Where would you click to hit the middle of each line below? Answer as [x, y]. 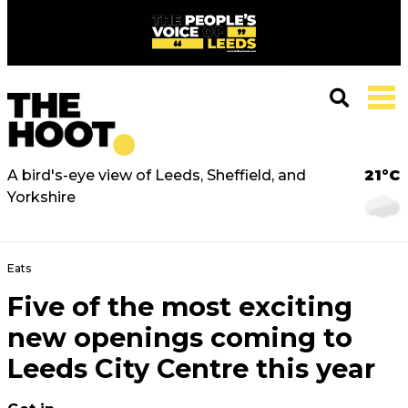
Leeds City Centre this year [191, 368]
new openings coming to [180, 337]
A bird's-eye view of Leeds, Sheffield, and [157, 175]
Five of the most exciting [180, 306]
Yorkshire [41, 197]
